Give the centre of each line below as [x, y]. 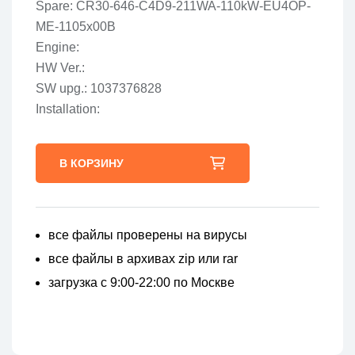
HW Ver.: [60, 68]
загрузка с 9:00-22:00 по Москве [141, 283]
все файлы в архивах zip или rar [143, 259]
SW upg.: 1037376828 [99, 89]
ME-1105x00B [76, 27]
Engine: [57, 48]
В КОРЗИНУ [92, 164]
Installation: [68, 109]
